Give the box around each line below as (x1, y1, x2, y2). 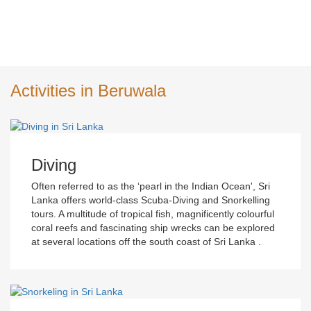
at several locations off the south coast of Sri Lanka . (31, 236, 261, 248)
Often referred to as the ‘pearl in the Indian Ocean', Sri (31, 180, 270, 192)
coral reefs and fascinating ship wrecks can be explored (31, 222, 275, 234)
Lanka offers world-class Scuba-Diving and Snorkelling (31, 194, 270, 206)
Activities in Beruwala (10, 81, 166, 100)
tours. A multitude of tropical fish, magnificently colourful (31, 208, 274, 220)
